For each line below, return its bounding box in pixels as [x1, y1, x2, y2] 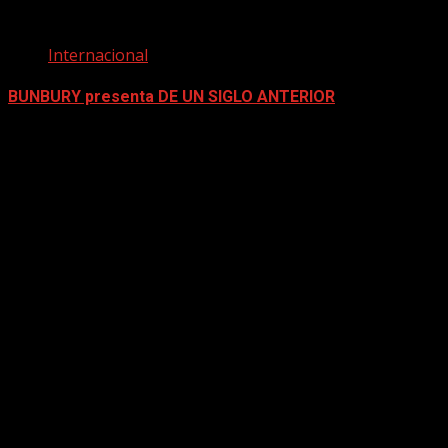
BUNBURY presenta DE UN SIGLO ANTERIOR [8, 86, 335, 106]
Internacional [48, 43, 148, 66]
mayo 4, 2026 [8, 127, 106, 150]
